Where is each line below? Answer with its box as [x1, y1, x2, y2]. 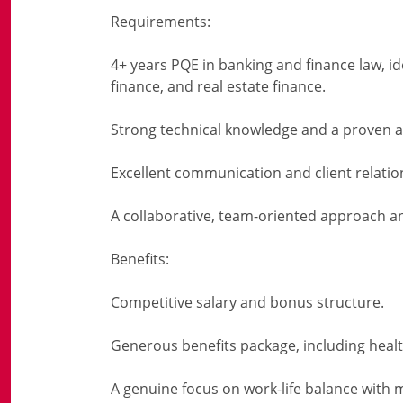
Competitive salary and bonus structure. [111, 292, 384, 312]
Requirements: [111, 12, 210, 31]
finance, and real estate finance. [111, 76, 326, 96]
